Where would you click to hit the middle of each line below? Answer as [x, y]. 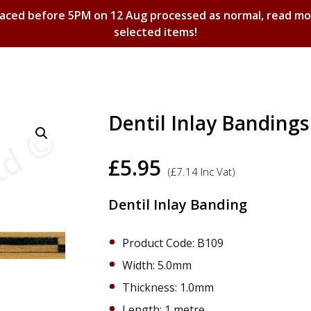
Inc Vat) [217, 171]
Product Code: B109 [173, 243]
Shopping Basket [155, 118]
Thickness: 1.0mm [168, 287]
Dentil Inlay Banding [178, 204]
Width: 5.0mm [157, 265]
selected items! [155, 32]
